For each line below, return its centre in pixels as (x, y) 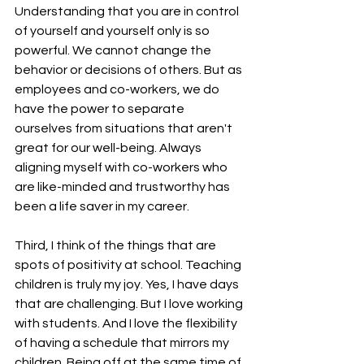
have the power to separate (101, 108)
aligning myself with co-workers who (122, 167)
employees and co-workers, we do (118, 89)
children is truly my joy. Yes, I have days (128, 284)
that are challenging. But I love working (130, 303)
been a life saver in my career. (102, 206)
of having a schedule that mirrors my (123, 342)
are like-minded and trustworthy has (123, 186)
